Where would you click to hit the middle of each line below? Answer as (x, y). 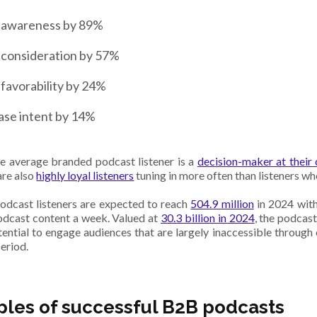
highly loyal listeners (85, 175)
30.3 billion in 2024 (208, 218)
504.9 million (222, 204)
